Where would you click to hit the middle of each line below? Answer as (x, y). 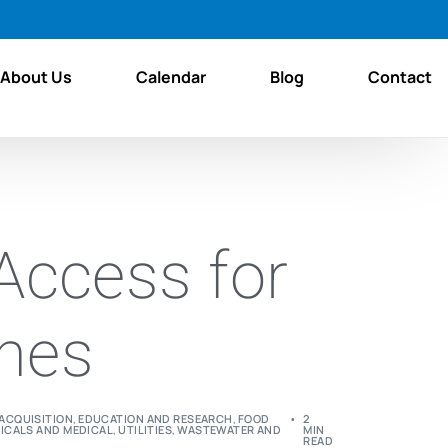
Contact (399, 76)
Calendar (170, 76)
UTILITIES (145, 429)
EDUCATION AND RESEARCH (155, 418)
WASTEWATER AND (229, 429)
